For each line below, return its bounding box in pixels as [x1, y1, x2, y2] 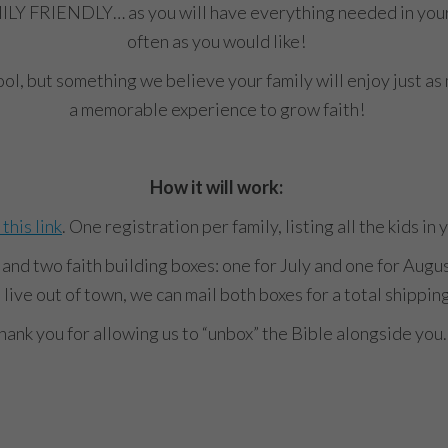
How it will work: [150, 175, 283, 198]
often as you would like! [127, 29, 306, 52]
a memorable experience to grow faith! [68, 97, 365, 120]
